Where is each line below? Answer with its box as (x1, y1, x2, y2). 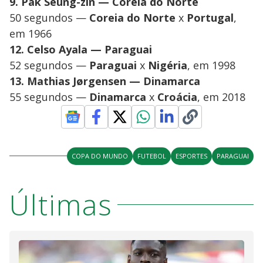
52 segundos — (9, 58, 89, 72)
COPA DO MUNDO (72, 151, 128, 160)
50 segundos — (9, 10, 89, 25)
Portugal (187, 10, 234, 25)
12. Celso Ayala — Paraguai (9, 42, 152, 56)
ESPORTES (176, 151, 207, 160)
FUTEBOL (137, 151, 166, 160)
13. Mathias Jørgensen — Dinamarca (9, 73, 200, 88)
